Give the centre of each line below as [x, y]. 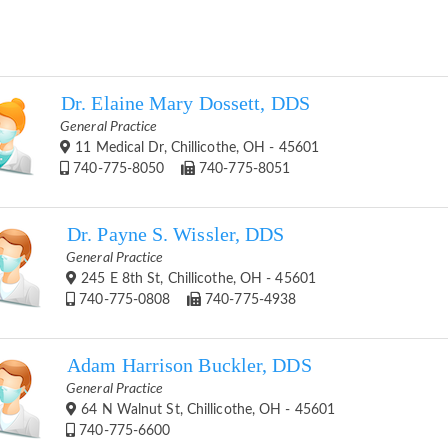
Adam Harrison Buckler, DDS [189, 365]
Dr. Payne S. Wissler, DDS [176, 234]
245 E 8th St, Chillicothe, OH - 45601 [196, 278]
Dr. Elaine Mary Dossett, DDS [185, 103]
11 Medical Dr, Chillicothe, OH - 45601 [195, 147]
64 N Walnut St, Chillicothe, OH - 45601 [206, 409]
